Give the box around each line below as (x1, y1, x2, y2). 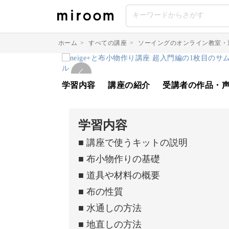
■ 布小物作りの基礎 (78, 154, 160, 164)
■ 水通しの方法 (78, 203, 142, 213)
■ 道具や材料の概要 (78, 170, 160, 180)
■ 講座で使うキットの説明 (78, 138, 188, 148)
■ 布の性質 (78, 187, 123, 197)
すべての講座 (88, 39, 127, 47)
